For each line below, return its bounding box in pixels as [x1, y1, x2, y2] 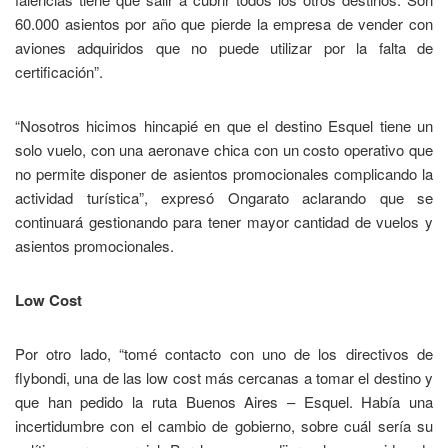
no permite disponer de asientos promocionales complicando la [15, 163, 433, 185]
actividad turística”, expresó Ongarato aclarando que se [15, 187, 433, 209]
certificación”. [15, 61, 103, 83]
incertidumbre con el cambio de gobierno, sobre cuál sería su [15, 415, 433, 437]
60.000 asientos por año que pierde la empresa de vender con [15, 13, 433, 35]
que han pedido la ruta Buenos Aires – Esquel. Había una [15, 391, 433, 413]
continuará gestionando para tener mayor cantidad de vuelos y [15, 211, 433, 233]
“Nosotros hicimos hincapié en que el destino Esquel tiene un [15, 115, 433, 137]
